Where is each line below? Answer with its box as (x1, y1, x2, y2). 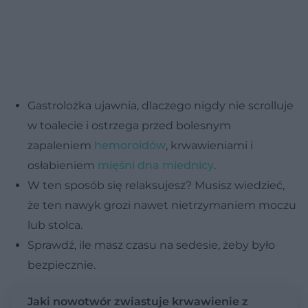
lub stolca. (27, 218, 82, 232)
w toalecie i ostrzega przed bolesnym (27, 118, 231, 132)
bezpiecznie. (27, 258, 96, 272)
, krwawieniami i (166, 138, 253, 152)
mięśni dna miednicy (98, 158, 214, 172)
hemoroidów (94, 138, 166, 152)
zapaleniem (27, 138, 94, 152)
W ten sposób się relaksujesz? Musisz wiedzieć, (27, 178, 285, 192)
